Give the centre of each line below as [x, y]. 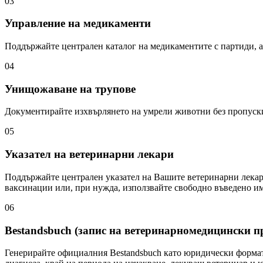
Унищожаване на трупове [70, 89]
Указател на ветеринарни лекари [89, 154]
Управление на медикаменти [78, 23]
